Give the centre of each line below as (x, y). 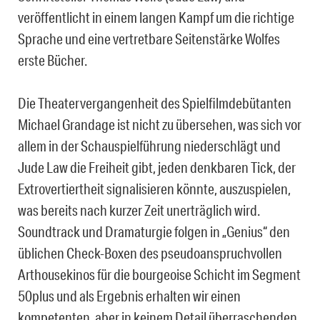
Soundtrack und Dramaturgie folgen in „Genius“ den (154, 231)
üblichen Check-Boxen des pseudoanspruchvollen (150, 252)
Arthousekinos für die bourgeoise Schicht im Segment (159, 274)
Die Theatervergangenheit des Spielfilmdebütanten (155, 102)
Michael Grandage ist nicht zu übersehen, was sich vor (160, 124)
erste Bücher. (52, 60)
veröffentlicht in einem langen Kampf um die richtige (156, 17)
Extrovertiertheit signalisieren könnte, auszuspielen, (154, 188)
